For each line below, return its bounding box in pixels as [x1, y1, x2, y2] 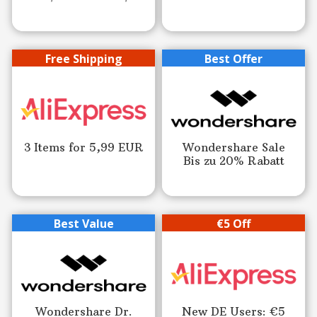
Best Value [53, 216, 114, 232]
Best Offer [204, 51, 263, 67]
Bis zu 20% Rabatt [183, 153, 284, 168]
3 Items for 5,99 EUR [23, 139, 144, 154]
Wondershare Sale [182, 139, 285, 154]
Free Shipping [45, 51, 122, 67]
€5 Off [217, 216, 250, 232]
